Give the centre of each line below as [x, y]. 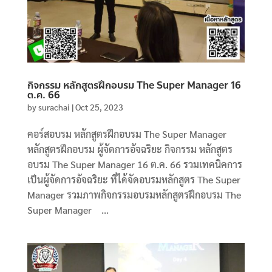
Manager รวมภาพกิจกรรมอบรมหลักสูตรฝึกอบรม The [134, 194]
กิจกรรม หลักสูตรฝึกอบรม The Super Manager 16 [134, 85]
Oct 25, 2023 [99, 107]
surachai [54, 107]
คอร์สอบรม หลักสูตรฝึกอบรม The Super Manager [127, 134]
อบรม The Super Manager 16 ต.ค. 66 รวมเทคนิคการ [134, 164]
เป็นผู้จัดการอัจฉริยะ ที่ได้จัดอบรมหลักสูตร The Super [134, 179]
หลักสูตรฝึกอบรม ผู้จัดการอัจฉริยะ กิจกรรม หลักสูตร [130, 149]
